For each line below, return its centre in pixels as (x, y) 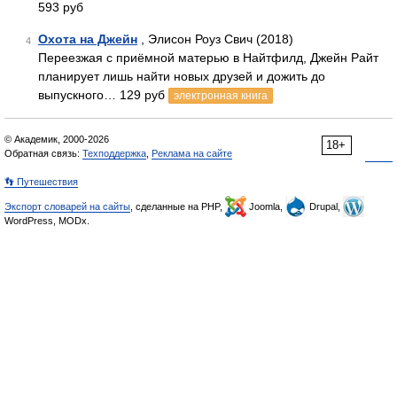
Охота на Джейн (88, 39)
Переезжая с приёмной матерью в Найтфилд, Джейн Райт (208, 58)
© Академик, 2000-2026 (57, 139)
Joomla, (266, 206)
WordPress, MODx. (47, 221)
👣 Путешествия (41, 182)
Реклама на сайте (192, 153)
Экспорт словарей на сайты (67, 206)
